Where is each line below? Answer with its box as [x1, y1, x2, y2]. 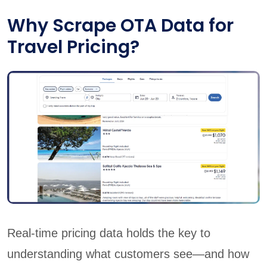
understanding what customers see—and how [7, 247, 249, 261]
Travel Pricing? [7, 34, 139, 60]
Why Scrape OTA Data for [7, 13, 234, 38]
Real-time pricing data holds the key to [7, 226, 210, 240]
